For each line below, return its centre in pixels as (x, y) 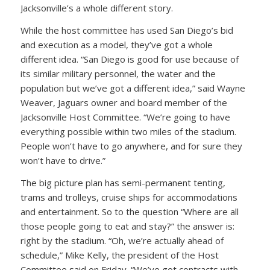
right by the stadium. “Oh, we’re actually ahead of (122, 240)
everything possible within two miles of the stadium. (128, 131)
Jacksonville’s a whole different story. (96, 8)
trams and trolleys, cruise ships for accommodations (129, 197)
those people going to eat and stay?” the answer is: (127, 226)
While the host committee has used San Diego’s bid (127, 30)
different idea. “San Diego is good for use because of (129, 59)
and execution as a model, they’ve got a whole (116, 45)
